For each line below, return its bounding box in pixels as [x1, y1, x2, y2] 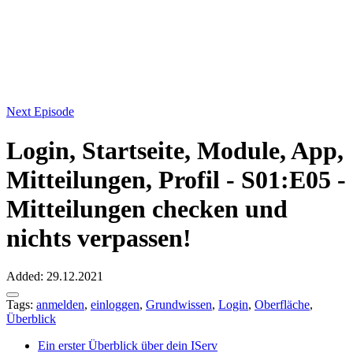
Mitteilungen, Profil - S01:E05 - [6, 165, 346, 194]
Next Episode [6, 105, 74, 119]
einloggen [91, 298, 139, 312]
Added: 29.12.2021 [6, 269, 103, 284]
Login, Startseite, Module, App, [6, 136, 344, 165]
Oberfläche [255, 298, 310, 312]
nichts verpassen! [6, 223, 191, 252]
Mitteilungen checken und [6, 194, 288, 223]
